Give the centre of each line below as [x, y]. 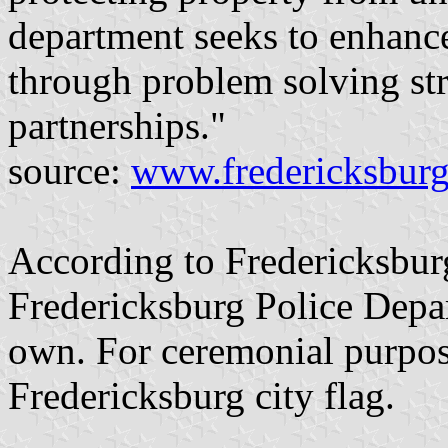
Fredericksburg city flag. [201, 396]
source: [69, 171]
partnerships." [117, 126]
